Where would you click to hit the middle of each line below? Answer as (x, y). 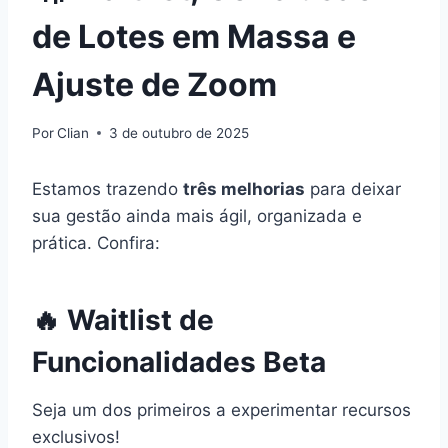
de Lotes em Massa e (194, 37)
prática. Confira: (96, 242)
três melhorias (244, 188)
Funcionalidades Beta (179, 361)
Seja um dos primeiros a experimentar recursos (221, 409)
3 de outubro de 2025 (179, 132)
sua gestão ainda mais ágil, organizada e (197, 215)
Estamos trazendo (107, 188)
